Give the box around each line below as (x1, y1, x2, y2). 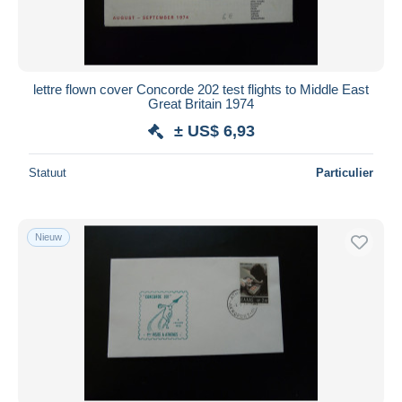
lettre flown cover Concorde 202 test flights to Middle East (33, 81, 369, 97)
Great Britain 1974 (148, 95, 254, 111)
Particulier (316, 165, 373, 179)
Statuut (29, 165, 66, 179)
